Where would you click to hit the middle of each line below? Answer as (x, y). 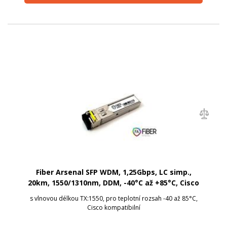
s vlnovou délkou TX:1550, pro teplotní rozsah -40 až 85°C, (113, 198)
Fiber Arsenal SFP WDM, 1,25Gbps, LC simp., (113, 172)
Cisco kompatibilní (113, 207)
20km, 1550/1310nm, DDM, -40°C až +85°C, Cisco (113, 182)
